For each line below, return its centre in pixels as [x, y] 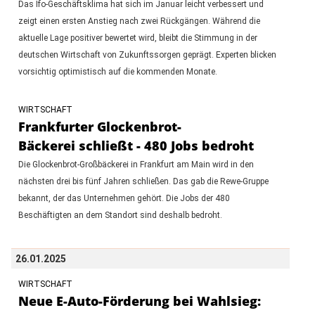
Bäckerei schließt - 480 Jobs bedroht [136, 145]
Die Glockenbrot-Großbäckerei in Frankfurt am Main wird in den [136, 164]
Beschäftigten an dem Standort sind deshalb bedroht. [120, 215]
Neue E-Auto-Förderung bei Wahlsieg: [139, 301]
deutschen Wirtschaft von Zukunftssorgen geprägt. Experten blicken [147, 54]
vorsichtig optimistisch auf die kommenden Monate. [117, 71]
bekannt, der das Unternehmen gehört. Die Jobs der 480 [124, 198]
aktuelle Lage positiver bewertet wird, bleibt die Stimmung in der [137, 38]
